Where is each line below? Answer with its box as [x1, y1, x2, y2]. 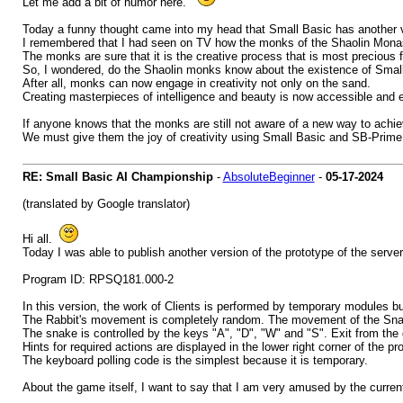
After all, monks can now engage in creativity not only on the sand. [22, 76, 371, 90]
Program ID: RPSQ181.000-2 [22, 273, 174, 286]
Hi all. [22, 232, 59, 246]
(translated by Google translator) [22, 197, 190, 210]
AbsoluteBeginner [222, 170, 315, 184]
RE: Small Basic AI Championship [22, 170, 213, 184]
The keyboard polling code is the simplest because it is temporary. [22, 354, 368, 367]
